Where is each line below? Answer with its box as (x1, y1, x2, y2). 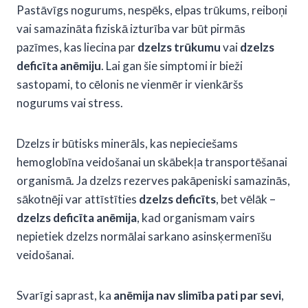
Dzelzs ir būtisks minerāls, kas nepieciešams (16, 135, 238, 151)
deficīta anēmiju (16, 58, 101, 73)
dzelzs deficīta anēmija (16, 210, 137, 225)
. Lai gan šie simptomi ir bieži (101, 58, 243, 73)
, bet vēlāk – (216, 191, 276, 206)
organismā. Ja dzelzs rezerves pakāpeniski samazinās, (16, 173, 290, 188)
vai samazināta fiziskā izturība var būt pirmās (16, 21, 245, 36)
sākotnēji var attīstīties (16, 191, 139, 206)
